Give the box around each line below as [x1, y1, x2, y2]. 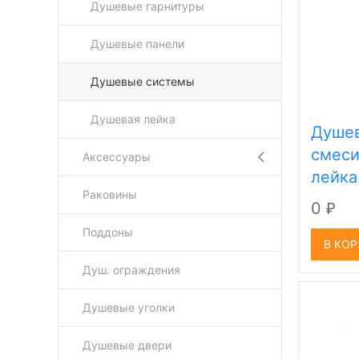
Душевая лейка [91, 112, 175, 126]
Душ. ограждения [83, 263, 180, 276]
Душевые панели [91, 37, 184, 50]
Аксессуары [83, 150, 151, 163]
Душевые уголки [83, 301, 175, 314]
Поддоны [83, 225, 133, 239]
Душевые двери [83, 338, 171, 352]
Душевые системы [91, 75, 195, 88]
